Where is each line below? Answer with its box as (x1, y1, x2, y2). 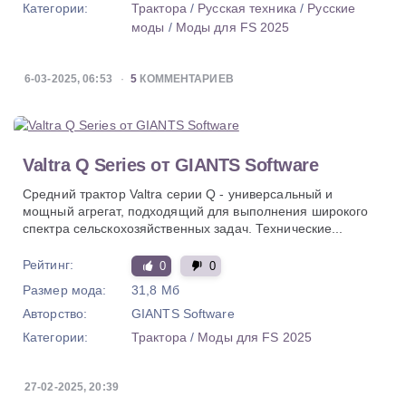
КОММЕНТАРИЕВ (137, 72, 234, 86)
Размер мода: (23, 283, 107, 298)
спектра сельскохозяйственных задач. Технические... (23, 221, 343, 237)
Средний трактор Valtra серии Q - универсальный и (23, 187, 333, 202)
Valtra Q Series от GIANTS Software (23, 155, 318, 176)
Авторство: (23, 306, 88, 322)
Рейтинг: (23, 257, 73, 273)
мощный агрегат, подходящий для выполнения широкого (23, 204, 369, 219)
